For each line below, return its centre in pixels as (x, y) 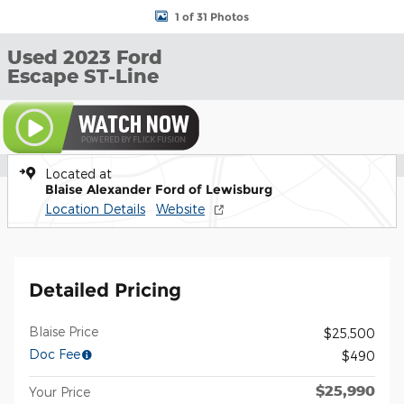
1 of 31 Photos (212, 16)
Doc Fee (55, 354)
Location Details (95, 209)
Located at (78, 174)
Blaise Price (64, 331)
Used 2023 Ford (85, 57)
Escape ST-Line (83, 76)
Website (180, 209)
